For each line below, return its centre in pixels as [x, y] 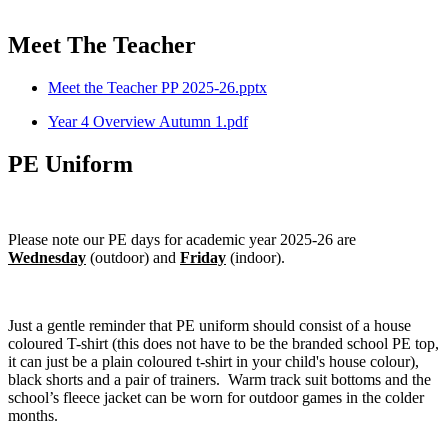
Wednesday [47, 258]
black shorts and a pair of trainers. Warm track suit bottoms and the [219, 380]
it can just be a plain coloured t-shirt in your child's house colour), [213, 362]
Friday [203, 258]
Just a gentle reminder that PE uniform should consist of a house [209, 326]
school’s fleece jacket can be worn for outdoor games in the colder [216, 398]
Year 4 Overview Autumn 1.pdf [148, 121]
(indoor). [255, 258]
